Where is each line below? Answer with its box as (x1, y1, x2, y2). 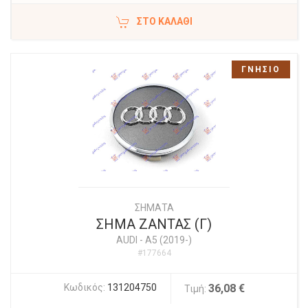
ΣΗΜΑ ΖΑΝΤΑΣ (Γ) (96, 216, 212, 232)
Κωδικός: (63, 282, 107, 293)
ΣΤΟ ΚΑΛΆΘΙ (137, 16, 192, 27)
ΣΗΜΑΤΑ (134, 202, 174, 213)
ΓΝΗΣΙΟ (241, 65, 280, 74)
